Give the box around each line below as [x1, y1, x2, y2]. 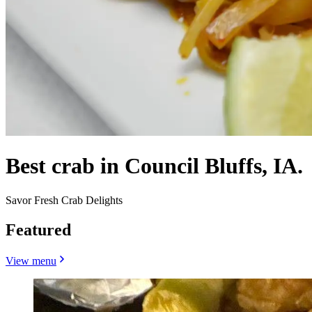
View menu [6, 254, 56, 267]
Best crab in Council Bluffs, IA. [6, 153, 303, 179]
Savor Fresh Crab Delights [6, 194, 123, 206]
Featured [6, 220, 71, 239]
